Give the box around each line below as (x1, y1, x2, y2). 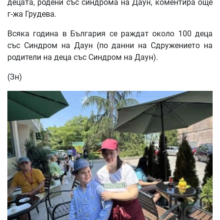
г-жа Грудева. (7, 9, 56, 19)
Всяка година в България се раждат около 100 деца (7, 29, 213, 39)
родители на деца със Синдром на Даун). (7, 53, 158, 62)
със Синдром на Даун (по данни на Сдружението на (7, 41, 213, 51)
